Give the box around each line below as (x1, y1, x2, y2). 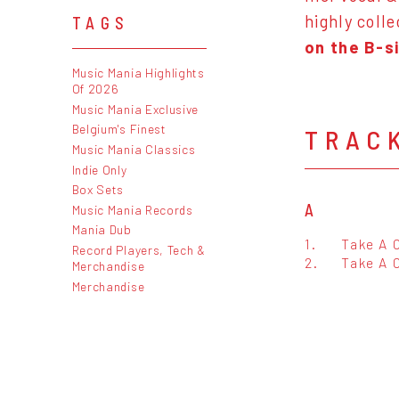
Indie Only (71, 161, 127, 177)
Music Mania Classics (71, 141, 196, 157)
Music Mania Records (71, 201, 193, 217)
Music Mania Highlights (71, 65, 205, 81)
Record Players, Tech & (71, 241, 206, 257)
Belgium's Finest (71, 121, 167, 137)
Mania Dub (71, 222, 132, 238)
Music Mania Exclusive (71, 101, 199, 117)
